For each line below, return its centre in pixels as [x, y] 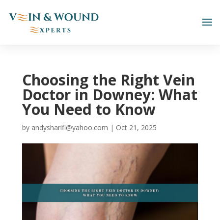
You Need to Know [89, 109]
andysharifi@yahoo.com [69, 127]
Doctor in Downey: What [110, 95]
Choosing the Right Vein [108, 80]
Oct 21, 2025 [136, 127]
